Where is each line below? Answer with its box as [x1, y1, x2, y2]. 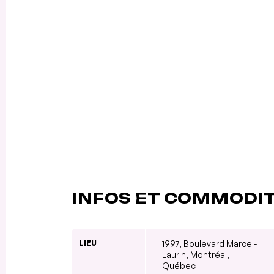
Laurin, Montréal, [162, 249, 229, 260]
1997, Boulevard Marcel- [162, 238, 257, 249]
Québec [162, 260, 196, 271]
